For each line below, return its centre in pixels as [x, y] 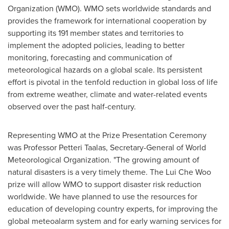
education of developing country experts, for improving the [113, 209]
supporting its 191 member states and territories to [96, 33]
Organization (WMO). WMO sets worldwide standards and [109, 8]
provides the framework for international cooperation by [107, 21]
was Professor [33, 147]
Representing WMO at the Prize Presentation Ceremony [107, 135]
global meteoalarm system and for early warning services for [114, 221]
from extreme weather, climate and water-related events [107, 94]
